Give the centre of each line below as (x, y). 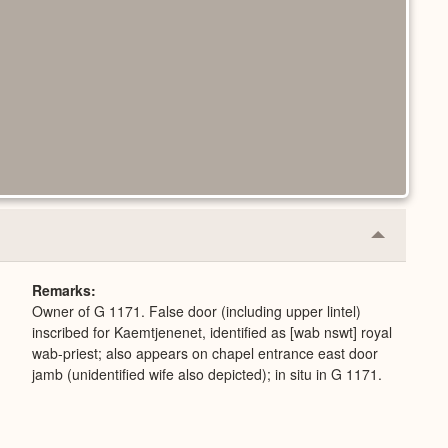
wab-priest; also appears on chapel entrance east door (205, 353)
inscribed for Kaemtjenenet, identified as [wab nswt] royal (212, 332)
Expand (404, 273)
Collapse (409, 241)
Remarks (61, 290)
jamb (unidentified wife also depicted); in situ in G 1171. (207, 374)
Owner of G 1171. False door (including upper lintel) (196, 311)
